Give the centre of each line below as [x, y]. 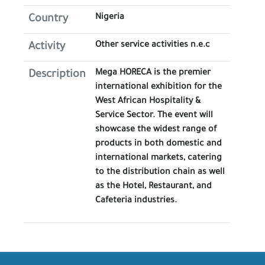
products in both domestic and [159, 144]
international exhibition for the [159, 88]
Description [57, 75]
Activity [47, 47]
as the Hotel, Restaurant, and [153, 187]
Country [48, 20]
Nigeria [110, 18]
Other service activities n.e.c [153, 46]
